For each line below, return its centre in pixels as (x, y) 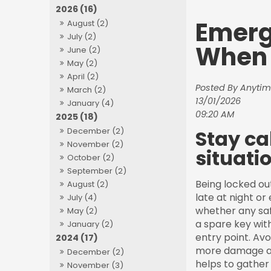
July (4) (82, 198)
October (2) (91, 158)
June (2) (84, 50)
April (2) (83, 77)
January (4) (91, 103)
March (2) (87, 90)
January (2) (90, 224)
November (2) (96, 145)
